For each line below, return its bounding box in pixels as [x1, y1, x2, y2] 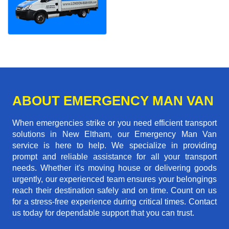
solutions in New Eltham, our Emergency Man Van [12, 130, 217, 139]
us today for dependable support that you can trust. [12, 209, 194, 218]
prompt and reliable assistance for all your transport [12, 152, 217, 162]
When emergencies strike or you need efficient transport [12, 119, 217, 128]
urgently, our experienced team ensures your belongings [12, 175, 217, 184]
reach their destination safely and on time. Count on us [12, 186, 217, 195]
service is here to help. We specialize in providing [12, 141, 217, 150]
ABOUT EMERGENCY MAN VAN [12, 93, 214, 109]
